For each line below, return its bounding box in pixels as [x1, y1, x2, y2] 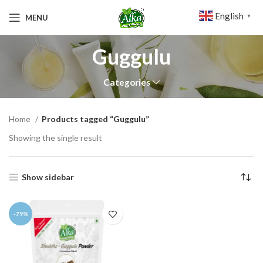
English [215, 11, 244, 22]
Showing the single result [9, 133, 102, 143]
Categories [103, 77, 151, 87]
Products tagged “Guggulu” [42, 114, 149, 124]
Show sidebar [22, 172, 75, 182]
